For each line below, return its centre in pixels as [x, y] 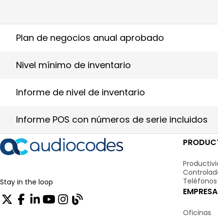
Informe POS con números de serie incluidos [112, 119]
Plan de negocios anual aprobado [90, 37]
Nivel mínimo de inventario [73, 65]
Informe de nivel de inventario [81, 92]
